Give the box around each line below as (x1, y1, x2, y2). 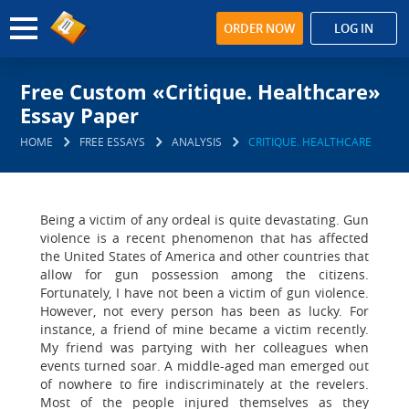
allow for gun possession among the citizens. (40, 266, 369, 283)
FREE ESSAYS (79, 134, 146, 149)
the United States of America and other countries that (40, 247, 369, 265)
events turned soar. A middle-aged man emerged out (40, 357, 369, 374)
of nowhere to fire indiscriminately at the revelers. (40, 375, 369, 393)
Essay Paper (20, 101, 140, 129)
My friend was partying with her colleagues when (40, 339, 369, 356)
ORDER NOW (224, 20, 296, 37)
